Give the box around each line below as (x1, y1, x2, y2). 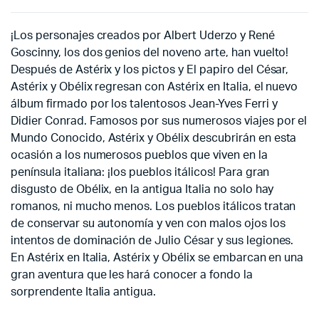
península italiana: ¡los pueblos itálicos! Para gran (11, 166, 270, 178)
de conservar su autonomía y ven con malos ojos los (11, 217, 286, 229)
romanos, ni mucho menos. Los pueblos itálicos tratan (11, 200, 296, 212)
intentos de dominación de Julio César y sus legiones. (11, 234, 294, 246)
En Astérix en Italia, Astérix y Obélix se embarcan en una (11, 251, 304, 263)
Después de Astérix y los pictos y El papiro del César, (11, 63, 289, 75)
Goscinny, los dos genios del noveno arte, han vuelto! (11, 46, 289, 58)
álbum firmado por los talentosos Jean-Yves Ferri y (11, 98, 278, 110)
